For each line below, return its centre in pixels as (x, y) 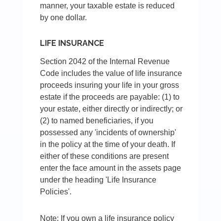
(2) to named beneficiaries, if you (97, 121)
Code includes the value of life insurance (111, 74)
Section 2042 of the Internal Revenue (105, 62)
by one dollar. (64, 18)
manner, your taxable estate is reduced (108, 6)
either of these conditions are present (105, 156)
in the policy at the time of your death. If (108, 145)
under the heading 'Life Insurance (98, 180)
